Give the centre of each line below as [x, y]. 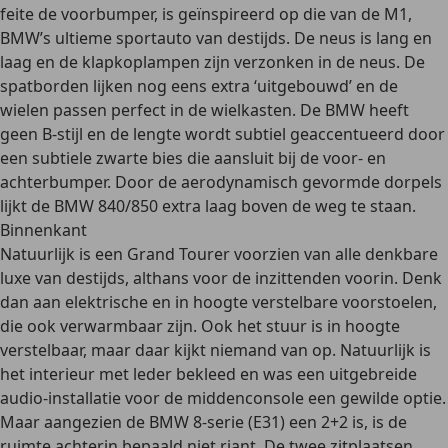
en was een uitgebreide [326, 374]
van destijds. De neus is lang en [312, 38]
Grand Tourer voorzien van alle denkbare [282, 254]
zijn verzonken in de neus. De [312, 62]
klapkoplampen [141, 62]
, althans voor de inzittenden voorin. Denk [283, 278]
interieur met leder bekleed [132, 374]
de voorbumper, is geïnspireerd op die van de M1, [225, 14]
